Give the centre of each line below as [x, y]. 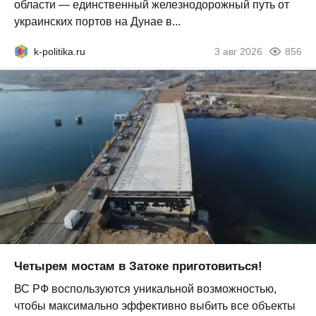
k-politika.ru [60, 52]
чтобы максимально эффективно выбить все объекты [155, 305]
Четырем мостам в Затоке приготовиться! [138, 266]
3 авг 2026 [238, 52]
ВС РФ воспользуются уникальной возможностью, [145, 288]
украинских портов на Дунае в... [97, 22]
